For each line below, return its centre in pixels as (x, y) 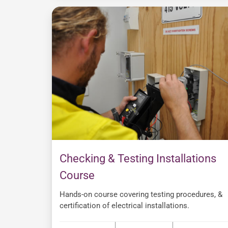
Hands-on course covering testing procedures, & (141, 195)
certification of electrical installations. (124, 206)
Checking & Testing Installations (138, 159)
